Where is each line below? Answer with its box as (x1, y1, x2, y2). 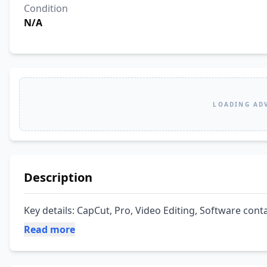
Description (24, 169, 92, 185)
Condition (24, 2, 68, 15)
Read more (24, 223, 75, 236)
